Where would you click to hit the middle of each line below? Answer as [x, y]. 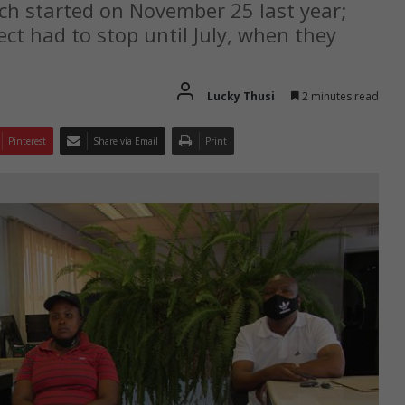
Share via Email [126, 141]
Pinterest [27, 141]
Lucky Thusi [241, 97]
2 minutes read [339, 97]
